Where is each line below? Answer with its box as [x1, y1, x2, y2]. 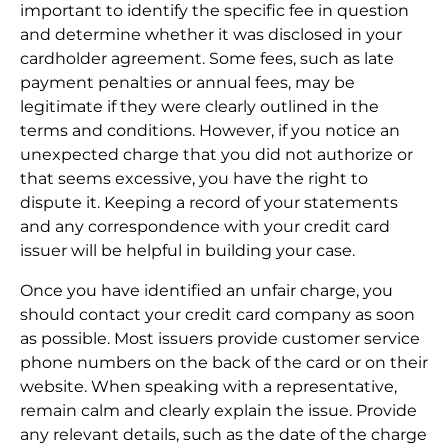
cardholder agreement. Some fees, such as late [20, 48, 394, 68]
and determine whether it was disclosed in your [20, 24, 402, 44]
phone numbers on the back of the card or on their [20, 352, 428, 372]
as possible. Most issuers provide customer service [20, 328, 420, 348]
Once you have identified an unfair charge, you [20, 280, 393, 300]
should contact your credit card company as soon [20, 304, 415, 324]
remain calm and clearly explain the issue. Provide [20, 400, 417, 420]
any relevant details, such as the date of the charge [20, 424, 427, 444]
